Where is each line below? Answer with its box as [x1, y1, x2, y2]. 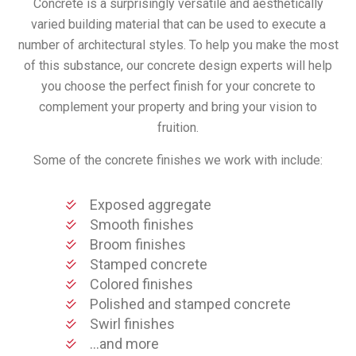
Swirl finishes [89, 315, 175, 332]
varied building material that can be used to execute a [30, 16, 326, 32]
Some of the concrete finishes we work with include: [33, 152, 323, 168]
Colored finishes [89, 275, 193, 292]
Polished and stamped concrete [89, 295, 291, 312]
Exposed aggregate [89, 195, 211, 213]
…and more [89, 335, 159, 352]
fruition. [157, 119, 199, 135]
